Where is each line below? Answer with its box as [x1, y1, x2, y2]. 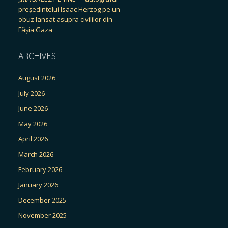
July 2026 [18, 89, 45, 98]
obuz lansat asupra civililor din [18, 15, 112, 24]
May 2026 [18, 119, 47, 128]
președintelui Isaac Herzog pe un [18, 5, 120, 14]
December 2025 [18, 195, 66, 205]
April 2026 [18, 134, 48, 144]
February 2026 [18, 165, 62, 174]
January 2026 [18, 180, 58, 189]
